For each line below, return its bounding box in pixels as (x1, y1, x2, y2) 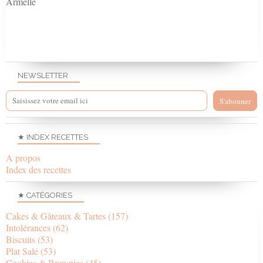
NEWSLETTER (18, 70, 68, 80)
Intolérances (6, 221, 50, 234)
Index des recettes (6, 163, 71, 176)
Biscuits (6, 232, 35, 245)
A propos (6, 151, 41, 164)
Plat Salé (6, 244, 38, 257)
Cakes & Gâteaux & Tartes (6, 209, 106, 222)
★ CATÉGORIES (18, 190, 72, 200)
